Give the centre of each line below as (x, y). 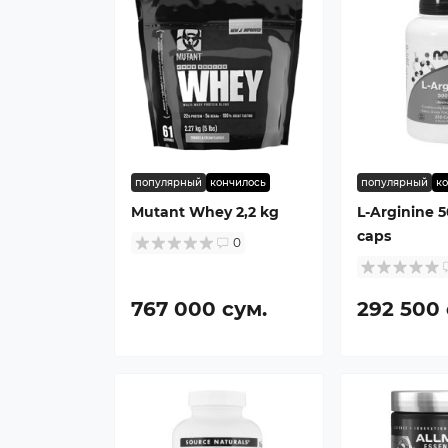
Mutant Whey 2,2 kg (205, 212)
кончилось (238, 183)
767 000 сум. (199, 309)
